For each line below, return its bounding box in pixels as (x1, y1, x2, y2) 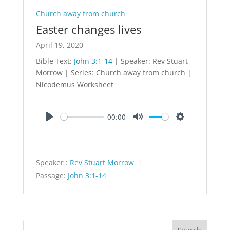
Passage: (35, 170, 66, 180)
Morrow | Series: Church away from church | (35, 68, 191, 78)
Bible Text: (35, 56, 74, 66)
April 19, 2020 (35, 40, 83, 50)
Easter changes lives (35, 22, 141, 37)
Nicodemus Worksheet (35, 80, 113, 90)
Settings (180, 122, 207, 132)
